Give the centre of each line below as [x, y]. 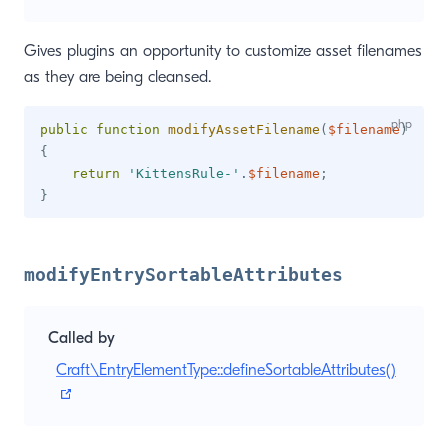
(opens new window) [143, 393]
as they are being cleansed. [117, 77]
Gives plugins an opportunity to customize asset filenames [223, 51]
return [96, 173]
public [64, 129]
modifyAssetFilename [244, 129]
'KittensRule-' [184, 173]
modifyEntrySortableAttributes [183, 274]
